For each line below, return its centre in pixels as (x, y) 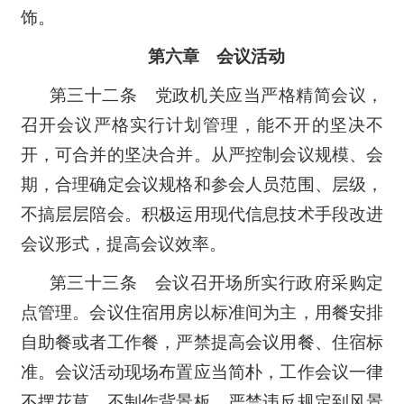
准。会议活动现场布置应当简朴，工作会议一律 (202, 372)
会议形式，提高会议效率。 (123, 243)
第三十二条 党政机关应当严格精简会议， (216, 95)
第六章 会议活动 (216, 56)
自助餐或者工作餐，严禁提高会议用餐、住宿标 (202, 342)
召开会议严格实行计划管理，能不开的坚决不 (202, 124)
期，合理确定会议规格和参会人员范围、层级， (202, 184)
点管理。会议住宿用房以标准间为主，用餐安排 (202, 312)
